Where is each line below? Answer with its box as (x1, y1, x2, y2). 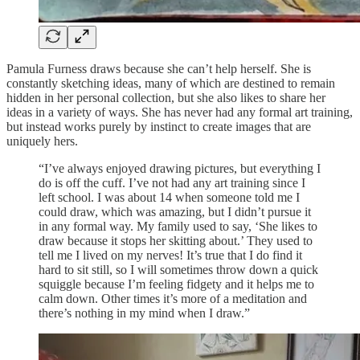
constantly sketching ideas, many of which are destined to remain (6, 76, 335, 90)
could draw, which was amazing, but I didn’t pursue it (39, 204, 311, 219)
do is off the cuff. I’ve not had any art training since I (39, 175, 305, 190)
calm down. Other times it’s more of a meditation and (39, 291, 307, 305)
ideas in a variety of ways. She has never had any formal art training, (6, 104, 353, 119)
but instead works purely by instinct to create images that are (6, 119, 311, 133)
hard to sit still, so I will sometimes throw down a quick (39, 262, 318, 276)
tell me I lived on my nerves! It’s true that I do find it (39, 247, 302, 262)
